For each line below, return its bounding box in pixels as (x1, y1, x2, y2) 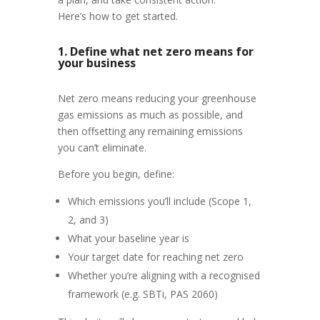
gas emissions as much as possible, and (57, 108, 243, 121)
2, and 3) (67, 213, 109, 226)
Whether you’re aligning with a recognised (67, 269, 260, 282)
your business (57, 55, 136, 71)
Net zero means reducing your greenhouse (57, 91, 256, 105)
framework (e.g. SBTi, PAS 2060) (67, 287, 218, 301)
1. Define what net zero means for (57, 44, 254, 59)
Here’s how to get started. (57, 9, 178, 23)
